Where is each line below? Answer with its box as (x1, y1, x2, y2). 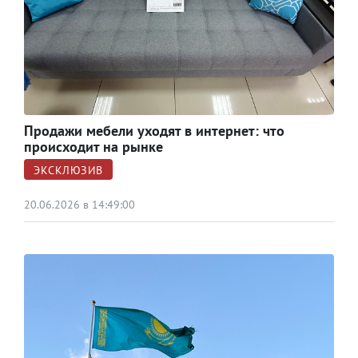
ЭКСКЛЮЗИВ (34, 162, 103, 177)
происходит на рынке (24, 137, 163, 156)
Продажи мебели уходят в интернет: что (24, 121, 284, 140)
